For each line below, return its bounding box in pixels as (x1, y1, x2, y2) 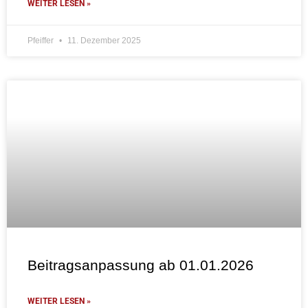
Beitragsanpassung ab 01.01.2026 (27, 257, 254, 274)
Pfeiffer (27, 36, 56, 46)
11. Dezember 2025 (65, 36, 141, 46)
